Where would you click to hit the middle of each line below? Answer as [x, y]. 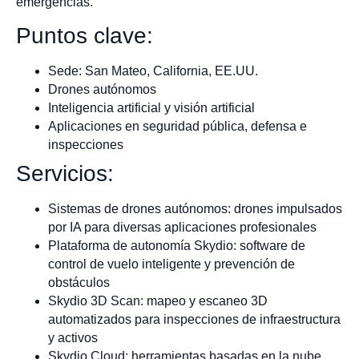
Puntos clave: [85, 36]
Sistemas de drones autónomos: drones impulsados [195, 209]
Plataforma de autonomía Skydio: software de [177, 246]
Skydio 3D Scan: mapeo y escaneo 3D [158, 301]
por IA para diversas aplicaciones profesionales [182, 228]
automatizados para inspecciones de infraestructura [194, 320]
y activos [73, 338]
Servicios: [65, 174]
